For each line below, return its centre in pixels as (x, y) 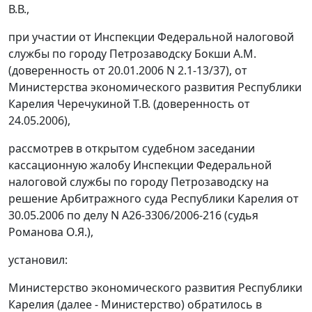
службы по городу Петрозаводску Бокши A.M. (132, 54)
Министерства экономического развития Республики (155, 87)
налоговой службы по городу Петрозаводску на (139, 182)
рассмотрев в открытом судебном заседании (132, 149)
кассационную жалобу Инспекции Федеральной (140, 165)
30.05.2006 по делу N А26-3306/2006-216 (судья (133, 216)
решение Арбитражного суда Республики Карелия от (154, 199)
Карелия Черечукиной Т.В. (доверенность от (129, 104)
